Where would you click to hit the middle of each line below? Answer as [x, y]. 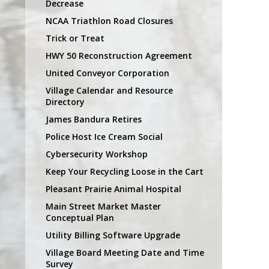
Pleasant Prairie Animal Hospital [113, 189]
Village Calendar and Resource [109, 90]
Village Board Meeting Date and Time [125, 252]
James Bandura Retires [94, 119]
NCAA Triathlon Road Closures [109, 20]
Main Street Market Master [103, 206]
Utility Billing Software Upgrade [113, 235]
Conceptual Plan [80, 217]
